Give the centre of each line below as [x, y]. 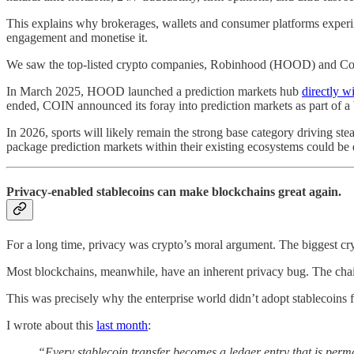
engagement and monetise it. [77, 38]
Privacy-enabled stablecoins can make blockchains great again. [174, 192]
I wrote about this [51, 325]
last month [122, 325]
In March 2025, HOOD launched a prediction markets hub [154, 92]
